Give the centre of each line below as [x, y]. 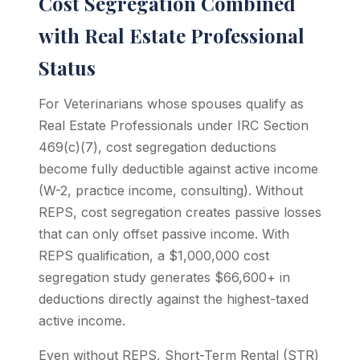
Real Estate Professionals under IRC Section [174, 125]
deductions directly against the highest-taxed [174, 299]
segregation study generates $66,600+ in [164, 277]
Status [67, 67]
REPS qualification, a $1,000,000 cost [154, 256]
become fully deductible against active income [178, 169]
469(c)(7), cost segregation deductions [157, 147]
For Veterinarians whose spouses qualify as [171, 104]
